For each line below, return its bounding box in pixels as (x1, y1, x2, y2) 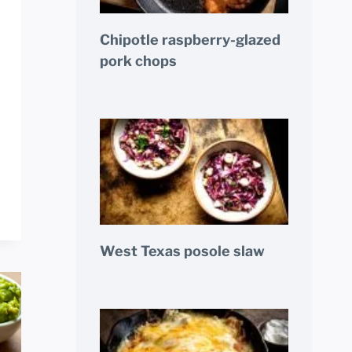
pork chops (100, 53, 177, 70)
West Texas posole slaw (100, 243, 265, 260)
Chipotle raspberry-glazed (100, 31, 280, 49)
